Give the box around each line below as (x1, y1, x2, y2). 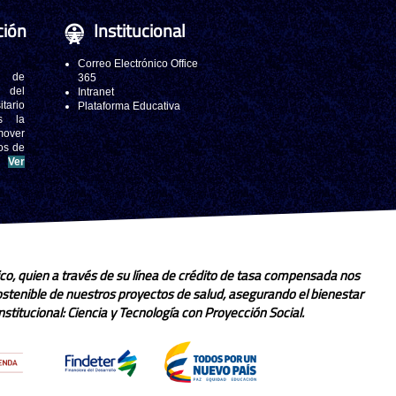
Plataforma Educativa (78, 100, 180, 112)
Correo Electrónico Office (78, 57, 198, 70)
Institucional (94, 17, 186, 44)
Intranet (78, 86, 114, 98)
